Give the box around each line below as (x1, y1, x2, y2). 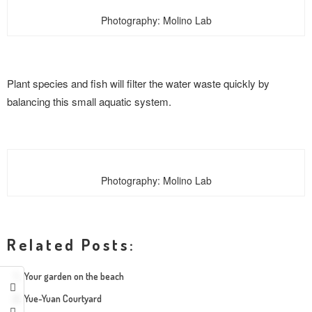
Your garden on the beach (24, 270, 124, 282)
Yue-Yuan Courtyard (24, 292, 102, 304)
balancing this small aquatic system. (7, 94, 171, 109)
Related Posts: (7, 235, 136, 254)
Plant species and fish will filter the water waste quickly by (7, 76, 270, 91)
